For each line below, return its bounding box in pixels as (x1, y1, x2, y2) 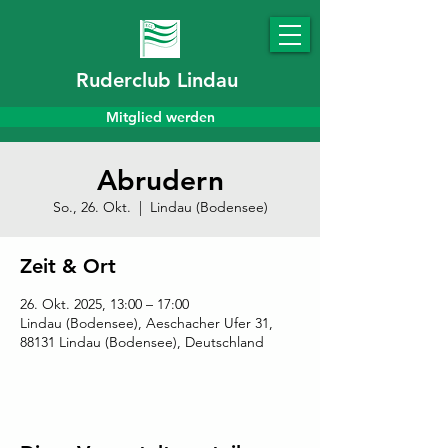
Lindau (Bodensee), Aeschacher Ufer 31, (20, 314, 273, 332)
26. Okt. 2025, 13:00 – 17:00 (20, 295, 189, 313)
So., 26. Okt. (52, 198, 131, 216)
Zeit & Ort (20, 254, 116, 278)
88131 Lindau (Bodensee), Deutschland (20, 333, 264, 351)
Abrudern (96, 163, 224, 197)
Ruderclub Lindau (76, 68, 238, 92)
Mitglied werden (105, 108, 215, 126)
